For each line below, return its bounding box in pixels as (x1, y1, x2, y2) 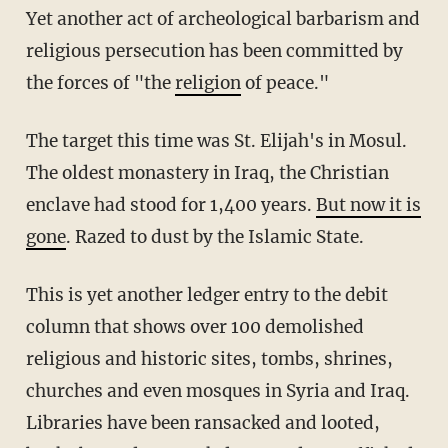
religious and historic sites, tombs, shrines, (25, 348, 393, 371)
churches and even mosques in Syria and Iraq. (25, 380, 410, 403)
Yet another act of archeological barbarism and (25, 8, 420, 31)
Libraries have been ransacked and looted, (25, 412, 380, 435)
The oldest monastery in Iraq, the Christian (25, 162, 389, 185)
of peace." (240, 72, 329, 95)
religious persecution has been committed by (25, 40, 403, 63)
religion (174, 72, 241, 95)
